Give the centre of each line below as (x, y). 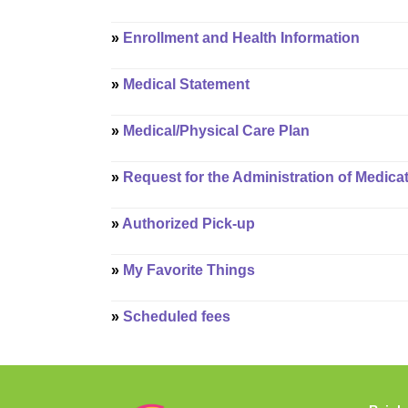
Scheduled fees (177, 316)
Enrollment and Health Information (241, 38)
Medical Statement (186, 84)
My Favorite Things (189, 270)
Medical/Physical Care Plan (216, 131)
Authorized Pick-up (189, 224)
